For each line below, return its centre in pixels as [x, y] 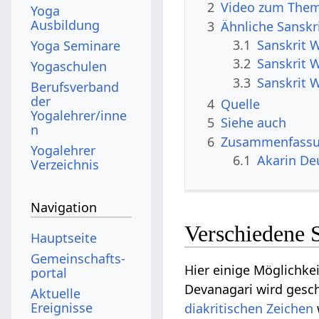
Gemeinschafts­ [78, 258]
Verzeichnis [65, 164]
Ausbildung [66, 25]
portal [49, 272]
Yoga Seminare [76, 45]
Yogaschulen [69, 66]
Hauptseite [64, 237]
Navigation [64, 208]
